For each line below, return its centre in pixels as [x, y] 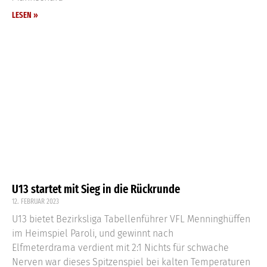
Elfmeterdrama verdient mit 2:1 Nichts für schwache [120, 247]
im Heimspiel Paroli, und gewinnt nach [93, 233]
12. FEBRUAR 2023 [35, 201]
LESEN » [25, 15]
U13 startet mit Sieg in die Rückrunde [96, 189]
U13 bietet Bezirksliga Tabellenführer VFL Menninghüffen [131, 219]
